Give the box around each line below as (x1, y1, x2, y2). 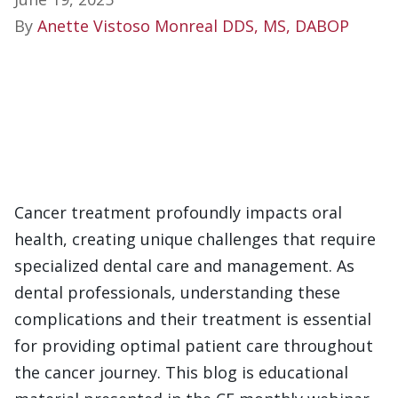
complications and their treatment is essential (14, 307, 371, 330)
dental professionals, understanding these (14, 281, 340, 303)
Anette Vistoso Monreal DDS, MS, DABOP (37, 14, 349, 36)
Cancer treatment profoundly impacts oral (14, 201, 342, 223)
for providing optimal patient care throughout (14, 334, 373, 356)
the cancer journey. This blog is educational (14, 361, 348, 383)
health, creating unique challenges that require (14, 227, 376, 250)
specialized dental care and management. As (14, 254, 354, 276)
